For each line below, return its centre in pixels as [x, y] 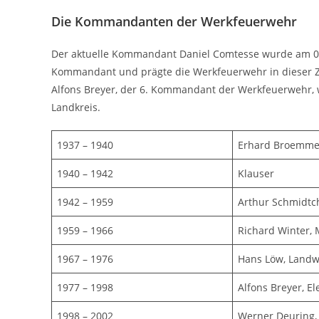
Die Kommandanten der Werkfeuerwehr [174, 21]
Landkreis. [76, 107]
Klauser [256, 173]
